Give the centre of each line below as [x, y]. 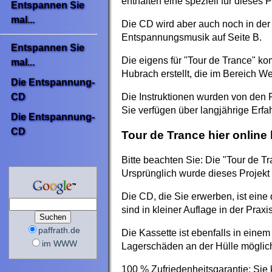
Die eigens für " [155, 61]
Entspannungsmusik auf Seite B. [192, 38]
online [250, 135]
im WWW [59, 243]
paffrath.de [59, 230]
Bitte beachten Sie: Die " [174, 160]
